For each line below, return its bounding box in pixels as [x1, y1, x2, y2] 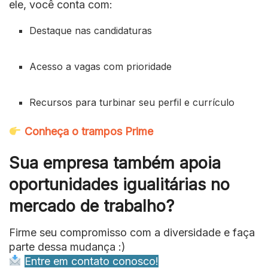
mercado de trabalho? [9, 196, 174, 217]
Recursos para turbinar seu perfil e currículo [29, 96, 235, 109]
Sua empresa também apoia [9, 153, 221, 173]
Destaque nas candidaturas [29, 25, 153, 37]
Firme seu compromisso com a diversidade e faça [9, 226, 255, 239]
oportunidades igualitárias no [9, 175, 230, 195]
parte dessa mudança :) [9, 240, 126, 253]
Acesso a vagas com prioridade [29, 60, 172, 73]
